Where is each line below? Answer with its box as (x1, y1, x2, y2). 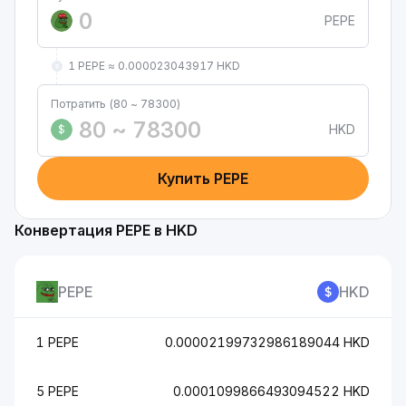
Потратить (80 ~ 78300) (51, 97, 180, 111)
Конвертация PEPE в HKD (14, 221, 198, 239)
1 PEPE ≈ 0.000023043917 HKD (68, 59, 240, 72)
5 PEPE (36, 383, 79, 399)
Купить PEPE (158, 169, 248, 188)
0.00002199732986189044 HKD (165, 334, 370, 350)
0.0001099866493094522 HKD (173, 383, 370, 399)
